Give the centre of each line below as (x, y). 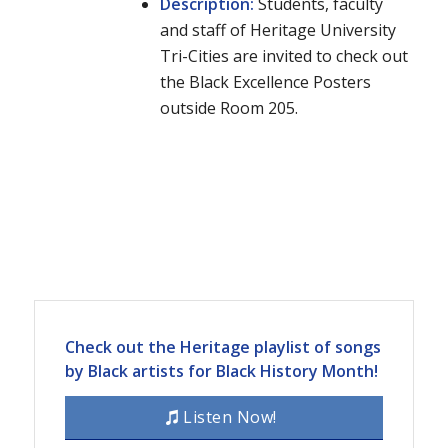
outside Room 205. (228, 108)
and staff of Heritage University (277, 30)
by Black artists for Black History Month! (221, 370)
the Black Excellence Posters (265, 82)
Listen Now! (230, 417)
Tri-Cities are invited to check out (283, 56)
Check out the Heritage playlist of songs (222, 346)
